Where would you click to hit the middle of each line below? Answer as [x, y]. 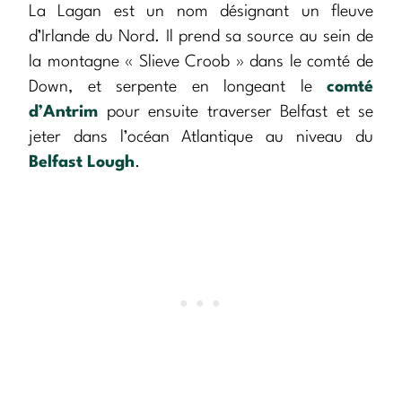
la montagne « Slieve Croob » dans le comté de [201, 62]
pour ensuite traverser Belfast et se [236, 113]
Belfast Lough [82, 163]
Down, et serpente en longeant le [178, 87]
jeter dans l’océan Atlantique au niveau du [201, 138]
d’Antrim [63, 113]
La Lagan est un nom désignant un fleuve [201, 12]
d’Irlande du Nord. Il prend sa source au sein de [201, 37]
